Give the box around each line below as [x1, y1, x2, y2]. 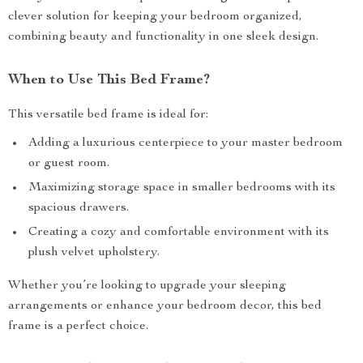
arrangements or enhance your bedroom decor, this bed [8, 300, 322, 313]
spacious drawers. [28, 202, 129, 215]
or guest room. [28, 157, 109, 170]
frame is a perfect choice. [8, 320, 148, 333]
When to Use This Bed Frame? [8, 73, 210, 88]
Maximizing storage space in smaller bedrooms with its [28, 181, 335, 194]
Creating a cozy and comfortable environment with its [28, 226, 329, 239]
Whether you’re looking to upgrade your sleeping [8, 280, 286, 293]
